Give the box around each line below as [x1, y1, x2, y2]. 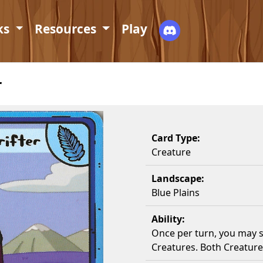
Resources [35, 21, 100, 37]
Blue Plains [151, 186, 200, 199]
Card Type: [151, 131, 200, 144]
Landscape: [151, 172, 204, 185]
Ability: [151, 213, 185, 225]
